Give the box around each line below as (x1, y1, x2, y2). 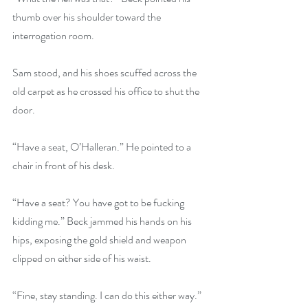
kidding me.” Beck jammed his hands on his (12, 213, 194, 229)
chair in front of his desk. (12, 157, 115, 173)
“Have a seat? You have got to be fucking (12, 195, 186, 210)
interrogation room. (12, 27, 94, 43)
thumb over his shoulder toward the (12, 9, 163, 25)
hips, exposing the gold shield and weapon (12, 232, 188, 247)
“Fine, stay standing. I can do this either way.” (12, 287, 203, 303)
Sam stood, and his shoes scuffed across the (12, 65, 199, 80)
